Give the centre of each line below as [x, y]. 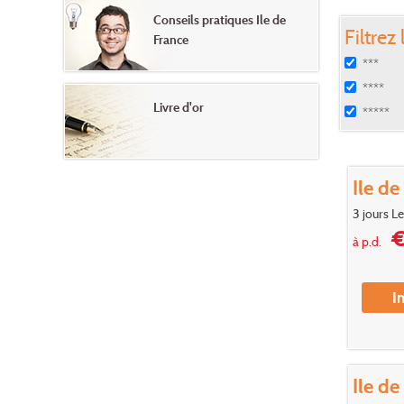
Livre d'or [179, 106]
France [171, 39]
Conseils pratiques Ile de [220, 19]
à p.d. [367, 242]
